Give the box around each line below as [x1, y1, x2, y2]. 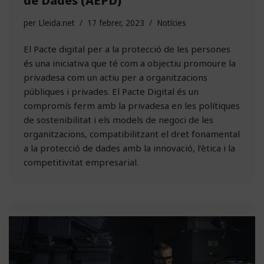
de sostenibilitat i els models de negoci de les [24, 113, 213, 126]
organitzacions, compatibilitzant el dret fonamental [24, 127, 240, 140]
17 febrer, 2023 [87, 17, 144, 28]
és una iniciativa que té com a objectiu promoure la [24, 57, 236, 69]
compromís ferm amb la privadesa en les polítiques [24, 99, 240, 111]
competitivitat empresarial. [24, 156, 138, 168]
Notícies [157, 17, 186, 28]
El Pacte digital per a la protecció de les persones [24, 42, 230, 55]
